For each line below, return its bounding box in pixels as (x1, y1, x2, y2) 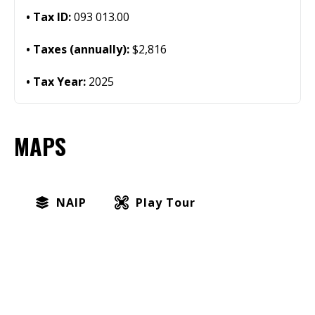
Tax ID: (33, 9, 74, 25)
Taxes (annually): (33, 41, 132, 57)
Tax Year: (33, 74, 89, 89)
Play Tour (136, 195, 195, 210)
